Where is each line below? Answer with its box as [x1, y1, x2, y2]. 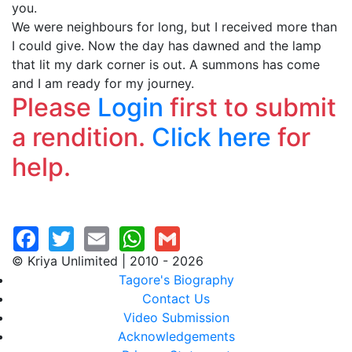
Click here [152, 122, 271, 152]
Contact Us [142, 291, 210, 306]
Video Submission [123, 310, 229, 325]
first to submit [163, 92, 336, 123]
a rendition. [12, 122, 152, 152]
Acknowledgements [117, 328, 235, 344]
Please [12, 92, 97, 123]
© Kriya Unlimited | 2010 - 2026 [12, 253, 203, 269]
